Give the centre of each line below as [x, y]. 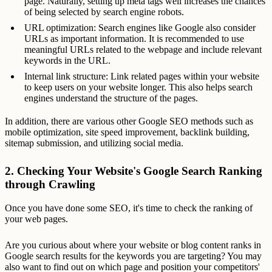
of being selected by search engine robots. [104, 12]
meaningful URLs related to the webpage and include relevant [143, 50]
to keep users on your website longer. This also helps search [138, 87]
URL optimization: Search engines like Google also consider [140, 28]
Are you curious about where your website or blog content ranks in [133, 245]
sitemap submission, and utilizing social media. [94, 143]
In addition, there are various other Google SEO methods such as [129, 121]
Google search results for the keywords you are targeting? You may [133, 256]
